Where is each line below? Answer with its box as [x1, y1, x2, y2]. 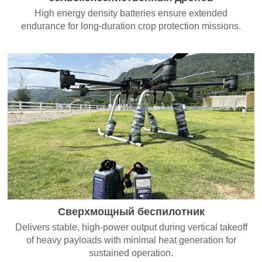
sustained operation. [89, 247, 173, 258]
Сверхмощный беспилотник [57, 205, 205, 218]
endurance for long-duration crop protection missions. [21, 20, 241, 31]
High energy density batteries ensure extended [35, 8, 227, 18]
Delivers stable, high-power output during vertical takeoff [15, 222, 247, 232]
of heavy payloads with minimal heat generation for [26, 235, 236, 245]
